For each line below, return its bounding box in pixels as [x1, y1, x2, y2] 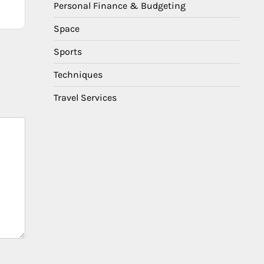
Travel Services [54, 92, 117, 103]
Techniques [54, 69, 103, 80]
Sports [54, 46, 82, 57]
